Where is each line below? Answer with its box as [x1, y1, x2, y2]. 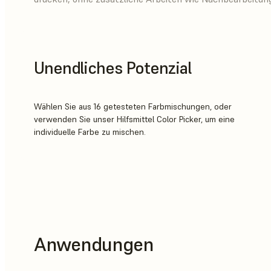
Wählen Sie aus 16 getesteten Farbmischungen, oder [34, 101, 232, 113]
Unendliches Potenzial [34, 57, 191, 79]
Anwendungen [34, 232, 154, 256]
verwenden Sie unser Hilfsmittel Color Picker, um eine [34, 114, 235, 125]
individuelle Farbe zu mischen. [34, 126, 146, 138]
